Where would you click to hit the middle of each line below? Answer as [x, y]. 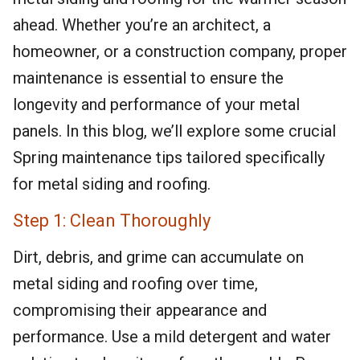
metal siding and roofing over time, [135, 284]
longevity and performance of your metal [156, 104]
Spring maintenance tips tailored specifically [169, 157]
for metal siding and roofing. [112, 184]
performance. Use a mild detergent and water [172, 337]
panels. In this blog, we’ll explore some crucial [174, 131]
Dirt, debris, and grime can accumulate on [158, 257]
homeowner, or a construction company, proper [180, 51]
